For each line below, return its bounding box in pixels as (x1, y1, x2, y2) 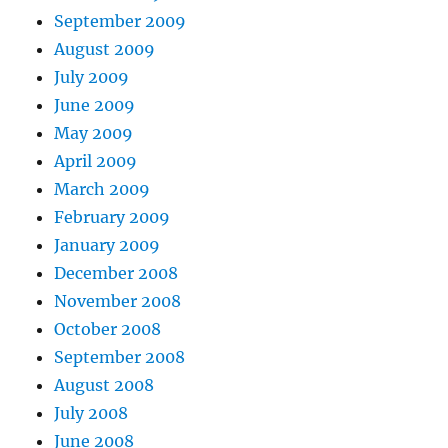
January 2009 (54, 235, 161, 256)
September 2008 (54, 347, 186, 368)
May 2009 (54, 123, 134, 144)
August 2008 (54, 375, 155, 396)
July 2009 (54, 67, 130, 88)
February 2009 (54, 207, 171, 228)
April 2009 (54, 151, 138, 172)
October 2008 (54, 319, 162, 340)
